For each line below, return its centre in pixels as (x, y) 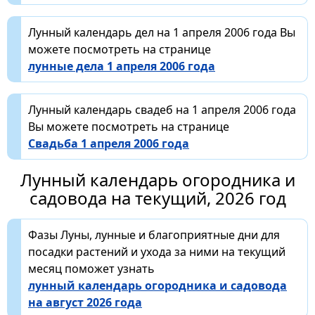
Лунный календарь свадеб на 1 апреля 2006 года (162, 109)
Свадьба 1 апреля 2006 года (109, 143)
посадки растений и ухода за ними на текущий (157, 251)
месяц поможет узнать (91, 268)
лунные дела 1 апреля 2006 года (122, 66)
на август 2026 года (85, 302)
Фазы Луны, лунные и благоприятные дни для (154, 234)
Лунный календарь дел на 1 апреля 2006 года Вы (162, 32)
